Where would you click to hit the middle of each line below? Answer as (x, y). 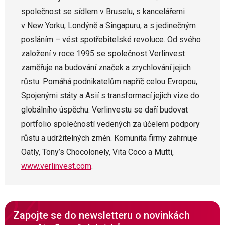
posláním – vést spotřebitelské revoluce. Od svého (111, 39)
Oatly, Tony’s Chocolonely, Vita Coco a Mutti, (97, 152)
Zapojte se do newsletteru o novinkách (101, 215)
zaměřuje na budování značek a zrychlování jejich (106, 67)
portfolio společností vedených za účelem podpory (110, 124)
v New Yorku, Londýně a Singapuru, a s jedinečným (108, 25)
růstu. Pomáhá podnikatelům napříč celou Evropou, (109, 81)
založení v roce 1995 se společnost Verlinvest (103, 53)
